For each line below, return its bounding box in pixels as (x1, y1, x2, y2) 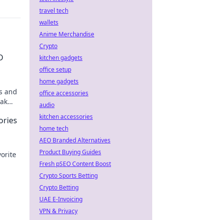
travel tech (39, 6, 68, 15)
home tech (39, 124, 68, 133)
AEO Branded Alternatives (39, 136, 110, 144)
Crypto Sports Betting (39, 171, 98, 180)
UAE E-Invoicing (39, 195, 82, 203)
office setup (39, 65, 71, 74)
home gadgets (39, 77, 79, 85)
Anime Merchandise (39, 30, 94, 38)
